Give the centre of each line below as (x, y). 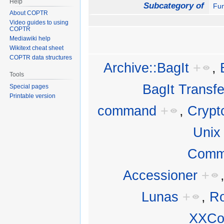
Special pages (29, 87)
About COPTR (29, 13)
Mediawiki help (30, 39)
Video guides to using (39, 23)
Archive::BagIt (146, 68)
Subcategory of (173, 6)
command (127, 111)
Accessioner (160, 175)
